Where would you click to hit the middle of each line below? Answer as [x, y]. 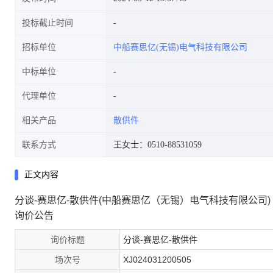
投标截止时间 [48, 23]
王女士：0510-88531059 [158, 145]
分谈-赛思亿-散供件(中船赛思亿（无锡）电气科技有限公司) [143, 200]
